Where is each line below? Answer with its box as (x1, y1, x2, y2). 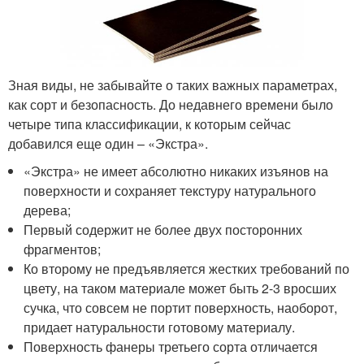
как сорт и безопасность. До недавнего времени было (8, 94, 333, 114)
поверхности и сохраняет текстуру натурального (24, 180, 317, 200)
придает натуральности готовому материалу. (24, 317, 296, 336)
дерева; (24, 200, 71, 219)
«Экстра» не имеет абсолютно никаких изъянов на (24, 161, 329, 180)
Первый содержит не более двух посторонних (24, 219, 303, 239)
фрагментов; (24, 239, 102, 258)
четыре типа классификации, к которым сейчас (8, 114, 291, 133)
